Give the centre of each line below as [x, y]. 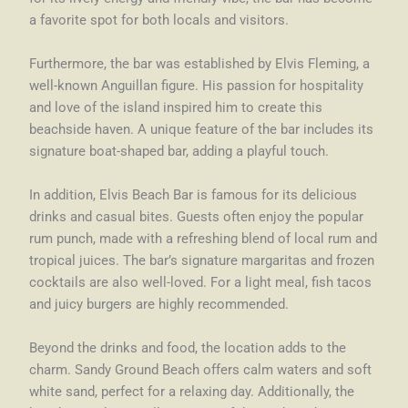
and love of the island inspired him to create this [176, 108]
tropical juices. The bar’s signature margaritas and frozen [202, 261]
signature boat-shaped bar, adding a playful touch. [179, 152]
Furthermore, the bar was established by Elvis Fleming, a [200, 64]
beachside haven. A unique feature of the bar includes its [202, 130]
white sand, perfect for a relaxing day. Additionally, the [192, 392]
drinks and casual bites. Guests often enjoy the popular [197, 217]
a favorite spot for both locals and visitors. [159, 20]
